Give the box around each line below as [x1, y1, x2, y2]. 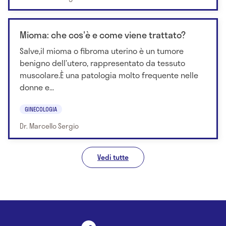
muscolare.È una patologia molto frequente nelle [20, 69, 198, 82]
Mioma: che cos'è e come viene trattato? [20, 28, 186, 42]
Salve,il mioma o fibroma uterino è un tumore [20, 44, 184, 58]
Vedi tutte [97, 151, 129, 162]
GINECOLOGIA [25, 104, 57, 114]
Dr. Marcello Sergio [20, 120, 79, 131]
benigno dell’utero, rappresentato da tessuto [20, 56, 185, 70]
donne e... [20, 81, 54, 94]
